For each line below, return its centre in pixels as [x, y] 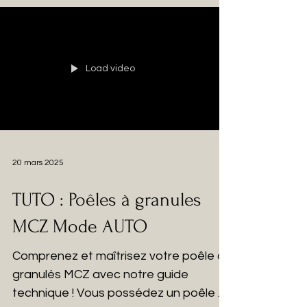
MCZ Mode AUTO [80, 226]
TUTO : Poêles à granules [107, 200]
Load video [110, 69]
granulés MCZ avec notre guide [100, 274]
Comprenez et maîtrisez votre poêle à [119, 256]
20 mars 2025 [38, 162]
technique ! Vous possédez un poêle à [119, 293]
